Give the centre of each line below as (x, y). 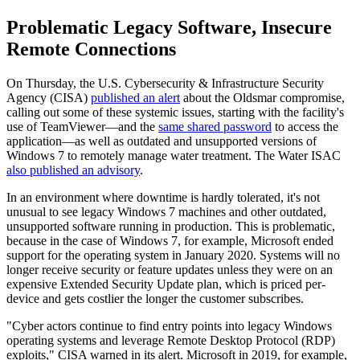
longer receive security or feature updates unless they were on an (170, 269)
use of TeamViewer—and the (82, 126)
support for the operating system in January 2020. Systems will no (173, 255)
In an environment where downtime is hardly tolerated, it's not (163, 197)
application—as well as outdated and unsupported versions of (162, 141)
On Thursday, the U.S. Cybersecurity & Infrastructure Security (165, 83)
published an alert (135, 97)
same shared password (215, 126)
